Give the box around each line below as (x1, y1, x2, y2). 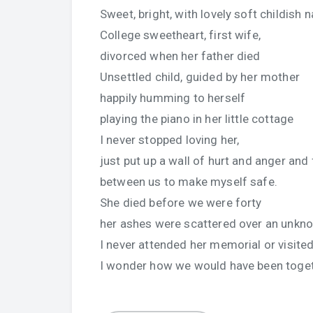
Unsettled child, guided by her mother (100, 70, 300, 84)
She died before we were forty (100, 196, 262, 210)
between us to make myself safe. (100, 175, 277, 189)
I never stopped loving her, (100, 133, 240, 147)
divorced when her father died (100, 49, 261, 63)
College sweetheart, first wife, (100, 28, 261, 42)
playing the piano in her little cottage (100, 112, 294, 126)
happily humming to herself (100, 91, 246, 105)
